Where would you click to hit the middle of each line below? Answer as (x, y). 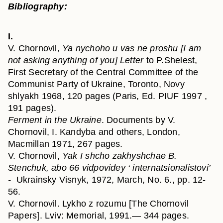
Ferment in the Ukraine (55, 120)
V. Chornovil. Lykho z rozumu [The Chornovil (99, 204)
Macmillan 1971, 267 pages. (65, 144)
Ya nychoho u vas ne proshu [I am (132, 48)
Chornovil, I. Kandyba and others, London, (94, 132)
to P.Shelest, (172, 60)
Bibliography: (38, 6)
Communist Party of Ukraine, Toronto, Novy (96, 84)
